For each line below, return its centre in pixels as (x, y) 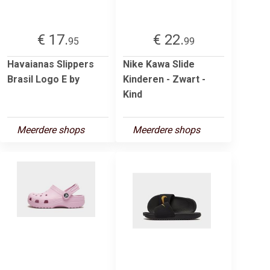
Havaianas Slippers (51, 64)
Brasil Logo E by (43, 79)
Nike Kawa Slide (159, 64)
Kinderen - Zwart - (164, 79)
